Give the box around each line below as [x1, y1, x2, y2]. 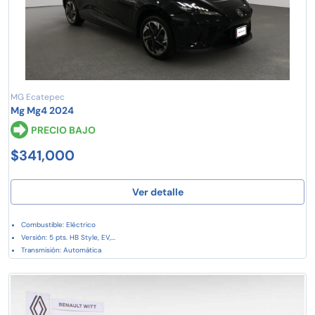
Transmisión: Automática [21, 245, 101, 255]
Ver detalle [131, 185, 184, 198]
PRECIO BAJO [31, 123, 96, 136]
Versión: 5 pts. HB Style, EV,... [21, 232, 115, 242]
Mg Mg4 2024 [11, 103, 74, 117]
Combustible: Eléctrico [21, 219, 96, 229]
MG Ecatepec [11, 91, 65, 103]
